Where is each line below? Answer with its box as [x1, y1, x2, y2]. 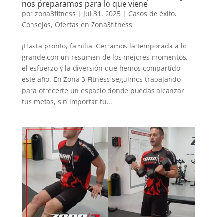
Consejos [21, 20, 51, 30]
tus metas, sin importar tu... [21, 97, 112, 107]
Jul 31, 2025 [83, 9, 121, 18]
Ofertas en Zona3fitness [54, 20, 132, 30]
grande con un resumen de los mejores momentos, [21, 52, 188, 62]
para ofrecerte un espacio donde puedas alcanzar [21, 86, 184, 95]
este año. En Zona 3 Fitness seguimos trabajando [21, 75, 181, 84]
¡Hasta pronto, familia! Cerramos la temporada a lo [21, 41, 186, 51]
